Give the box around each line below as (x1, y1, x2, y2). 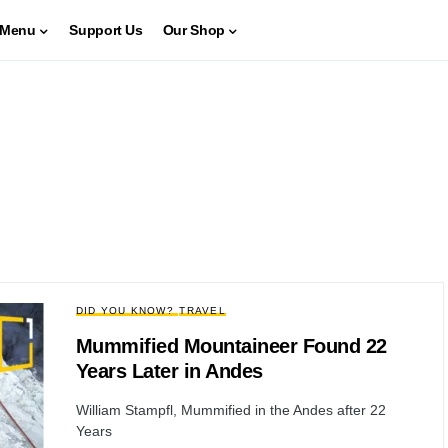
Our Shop (162, 21, 225, 38)
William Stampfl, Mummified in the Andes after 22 (75, 402, 386, 418)
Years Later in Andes (75, 360, 263, 382)
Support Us (69, 21, 143, 38)
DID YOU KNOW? (75, 305, 174, 316)
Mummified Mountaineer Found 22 (75, 335, 387, 357)
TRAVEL (179, 305, 226, 316)
